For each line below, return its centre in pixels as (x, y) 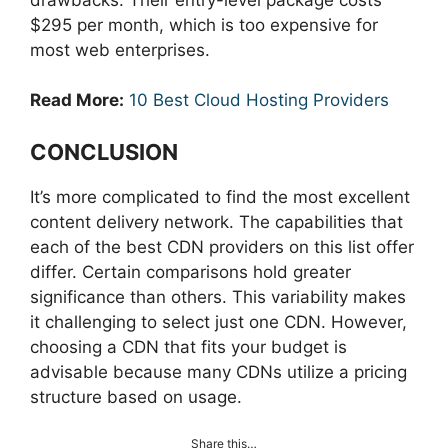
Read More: (77, 100)
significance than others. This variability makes (218, 296)
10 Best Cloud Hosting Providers (259, 100)
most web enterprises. (120, 49)
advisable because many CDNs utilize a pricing (218, 371)
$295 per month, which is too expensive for (204, 24)
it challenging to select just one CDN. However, (218, 321)
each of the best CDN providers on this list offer (222, 246)
